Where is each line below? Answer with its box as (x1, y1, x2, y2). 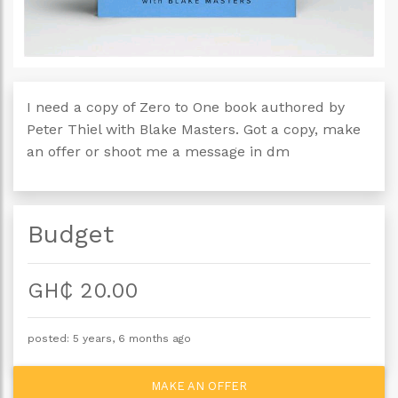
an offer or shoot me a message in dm (27, 142, 290, 160)
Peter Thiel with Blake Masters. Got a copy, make (27, 120, 361, 138)
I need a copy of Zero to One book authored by (27, 98, 345, 115)
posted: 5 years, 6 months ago (28, 331, 191, 345)
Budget (28, 219, 114, 249)
